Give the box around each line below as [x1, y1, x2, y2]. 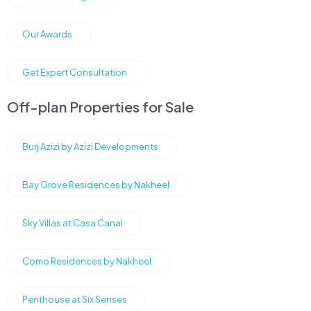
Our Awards [22, 28, 72, 40]
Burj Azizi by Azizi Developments [22, 140, 158, 152]
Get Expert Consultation [22, 66, 127, 78]
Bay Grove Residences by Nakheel [22, 178, 169, 190]
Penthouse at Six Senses [22, 293, 127, 305]
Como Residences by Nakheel [22, 255, 151, 267]
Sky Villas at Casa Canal [22, 217, 123, 228]
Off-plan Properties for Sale [7, 97, 194, 115]
